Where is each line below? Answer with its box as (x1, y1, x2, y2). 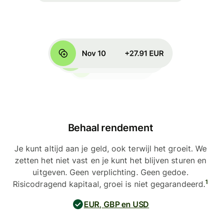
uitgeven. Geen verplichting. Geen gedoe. (33, 167, 188, 178)
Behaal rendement (68, 121, 153, 134)
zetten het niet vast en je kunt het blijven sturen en (14, 155, 207, 166)
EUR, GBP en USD (83, 199, 149, 210)
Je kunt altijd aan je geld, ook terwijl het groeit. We (14, 144, 207, 154)
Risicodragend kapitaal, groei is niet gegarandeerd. (12, 179, 205, 189)
